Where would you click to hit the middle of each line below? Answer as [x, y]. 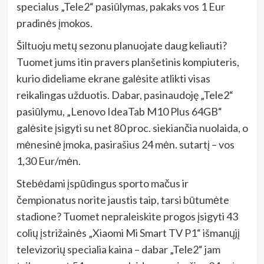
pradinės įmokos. [54, 23]
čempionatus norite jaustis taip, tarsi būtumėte [123, 199]
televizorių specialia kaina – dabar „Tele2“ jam [118, 249]
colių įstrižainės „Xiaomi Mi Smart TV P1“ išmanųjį [128, 232]
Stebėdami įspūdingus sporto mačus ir [102, 183]
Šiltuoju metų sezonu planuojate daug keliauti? [121, 45]
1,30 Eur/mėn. [48, 161]
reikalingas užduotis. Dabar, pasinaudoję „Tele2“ [125, 95]
